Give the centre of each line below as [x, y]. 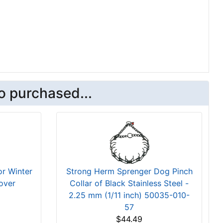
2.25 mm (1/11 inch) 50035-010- [129, 195]
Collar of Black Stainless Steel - [129, 183]
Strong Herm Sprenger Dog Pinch [129, 171]
